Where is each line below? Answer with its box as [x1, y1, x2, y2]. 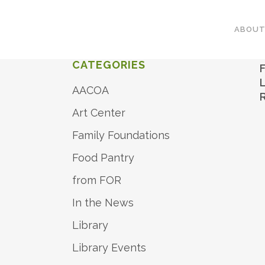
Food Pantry [72, 151, 134, 164]
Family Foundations [72, 129, 170, 141]
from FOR [72, 174, 121, 186]
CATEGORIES [72, 59, 146, 71]
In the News [72, 196, 134, 209]
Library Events [72, 241, 146, 254]
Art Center [72, 106, 125, 119]
